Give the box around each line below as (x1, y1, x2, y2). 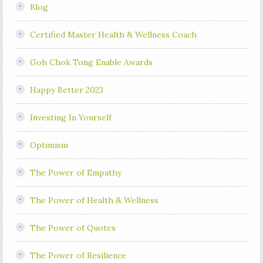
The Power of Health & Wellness (29, 194, 159, 205)
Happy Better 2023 (29, 84, 103, 95)
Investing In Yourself (29, 112, 112, 123)
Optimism (29, 139, 68, 150)
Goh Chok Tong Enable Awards (29, 56, 153, 68)
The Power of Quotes (29, 222, 116, 233)
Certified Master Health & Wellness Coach (29, 29, 197, 40)
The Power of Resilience (29, 249, 126, 261)
